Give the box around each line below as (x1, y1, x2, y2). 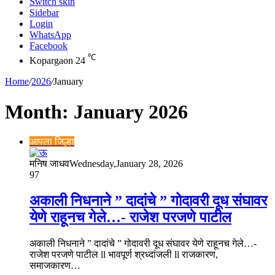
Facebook (29, 41, 68, 51)
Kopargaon (29, 55, 73, 66)
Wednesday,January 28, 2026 (69, 158, 183, 169)
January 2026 (74, 100, 188, 123)
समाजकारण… (29, 260, 80, 271)
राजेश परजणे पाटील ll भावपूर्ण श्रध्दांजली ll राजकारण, (29, 249, 218, 260)
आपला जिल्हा (29, 136, 74, 147)
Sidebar (29, 7, 59, 18)
